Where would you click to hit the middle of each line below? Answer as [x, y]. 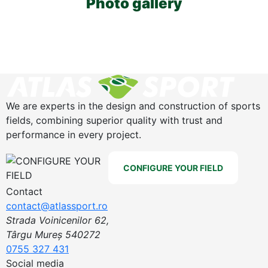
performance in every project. [74, 135]
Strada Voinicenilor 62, [57, 220]
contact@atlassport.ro [57, 206]
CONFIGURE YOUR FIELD [173, 168]
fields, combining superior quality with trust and [114, 120]
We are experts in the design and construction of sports [133, 106]
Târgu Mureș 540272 [53, 234]
